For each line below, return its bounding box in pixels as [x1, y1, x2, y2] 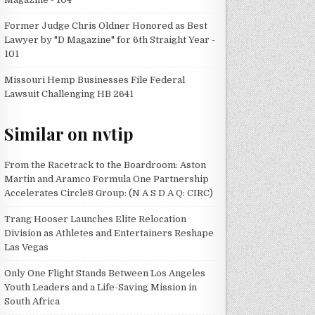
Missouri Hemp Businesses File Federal [4, 74, 186, 85]
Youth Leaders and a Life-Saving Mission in [4, 281, 198, 292]
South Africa [4, 295, 60, 307]
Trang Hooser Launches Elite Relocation [4, 213, 187, 224]
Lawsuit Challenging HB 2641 [4, 88, 134, 99]
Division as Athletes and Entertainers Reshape [4, 227, 214, 238]
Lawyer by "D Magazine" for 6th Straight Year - [4, 34, 216, 45]
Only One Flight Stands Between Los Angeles [4, 267, 206, 278]
